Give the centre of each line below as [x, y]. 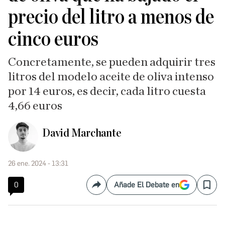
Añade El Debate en [147, 185]
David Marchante [82, 133]
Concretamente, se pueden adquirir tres [112, 62]
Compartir [114, 189]
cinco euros [53, 39]
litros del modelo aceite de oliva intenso [111, 77]
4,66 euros [35, 106]
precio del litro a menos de [111, 17]
